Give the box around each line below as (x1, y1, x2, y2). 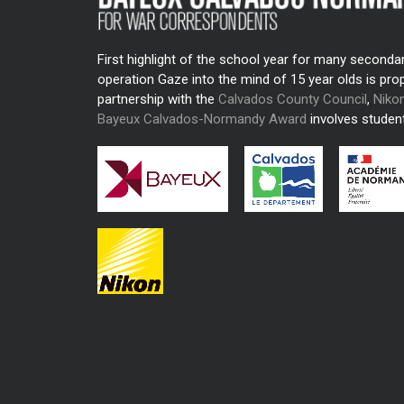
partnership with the (97, 91, 218, 107)
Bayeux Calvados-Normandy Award (97, 111, 307, 127)
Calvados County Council (218, 91, 367, 107)
